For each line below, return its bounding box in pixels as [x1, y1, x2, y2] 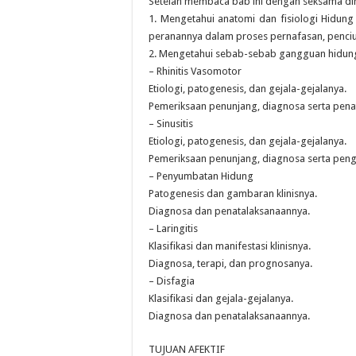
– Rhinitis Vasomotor [149, 65, 242, 77]
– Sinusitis [149, 118, 193, 130]
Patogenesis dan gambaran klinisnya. [149, 188, 317, 199]
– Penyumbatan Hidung [149, 170, 253, 182]
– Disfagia [149, 275, 195, 287]
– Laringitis [149, 222, 198, 234]
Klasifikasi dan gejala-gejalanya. [149, 292, 293, 304]
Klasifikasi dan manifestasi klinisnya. [149, 240, 311, 252]
